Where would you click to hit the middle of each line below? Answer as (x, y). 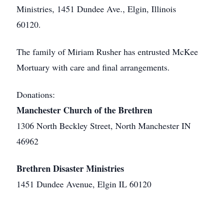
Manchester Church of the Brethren (84, 110)
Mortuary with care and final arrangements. (93, 67)
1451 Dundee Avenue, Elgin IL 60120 (84, 184)
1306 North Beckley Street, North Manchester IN (104, 126)
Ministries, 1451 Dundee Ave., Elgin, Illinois (96, 9)
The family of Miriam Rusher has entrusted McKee (107, 52)
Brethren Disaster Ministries (70, 168)
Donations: (36, 94)
